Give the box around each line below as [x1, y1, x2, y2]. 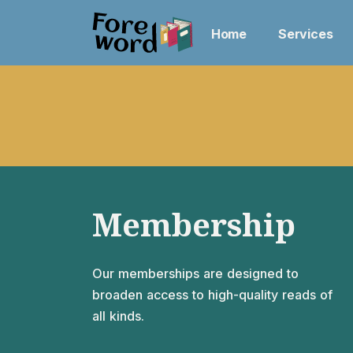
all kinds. [92, 308, 144, 324]
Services [278, 26, 333, 42]
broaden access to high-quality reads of [92, 287, 333, 303]
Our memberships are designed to [92, 266, 299, 281]
